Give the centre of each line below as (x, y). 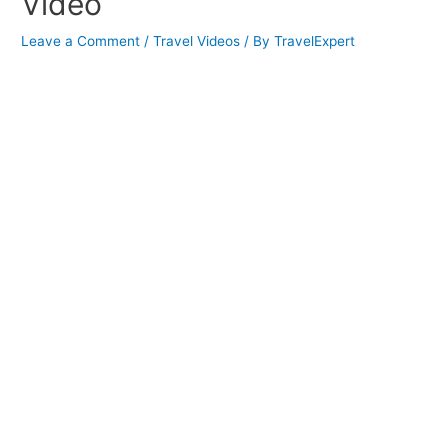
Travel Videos (197, 41)
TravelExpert (315, 41)
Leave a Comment (81, 41)
